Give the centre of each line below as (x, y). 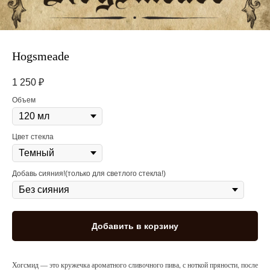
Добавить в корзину (135, 226)
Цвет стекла (33, 137)
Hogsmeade (41, 56)
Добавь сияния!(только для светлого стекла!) (89, 174)
